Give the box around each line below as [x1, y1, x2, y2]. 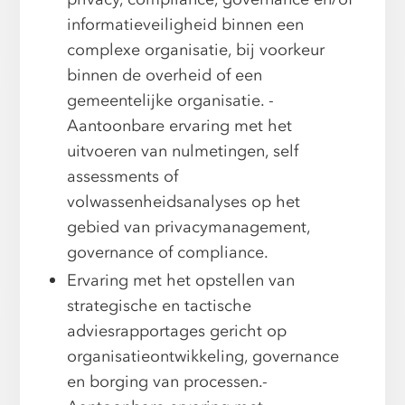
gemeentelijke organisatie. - [67, 89, 275, 113]
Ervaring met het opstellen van [67, 269, 296, 293]
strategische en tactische [67, 295, 252, 318]
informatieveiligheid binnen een [67, 14, 305, 37]
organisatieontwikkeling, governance [67, 345, 340, 369]
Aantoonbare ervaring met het [67, 115, 293, 138]
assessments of [67, 165, 179, 189]
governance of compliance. [67, 241, 269, 265]
